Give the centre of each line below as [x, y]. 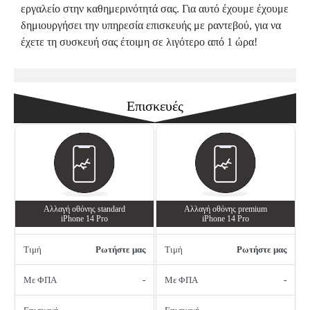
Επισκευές [155, 106]
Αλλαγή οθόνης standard [84, 209]
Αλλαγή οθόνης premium [226, 209]
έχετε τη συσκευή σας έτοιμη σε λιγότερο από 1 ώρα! [139, 42]
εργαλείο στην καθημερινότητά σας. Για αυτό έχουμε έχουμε [155, 9]
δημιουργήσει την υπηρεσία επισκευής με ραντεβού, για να [151, 26]
